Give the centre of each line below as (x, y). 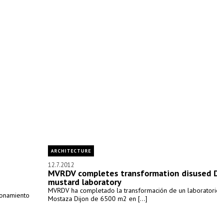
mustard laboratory (85, 182)
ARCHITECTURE (71, 151)
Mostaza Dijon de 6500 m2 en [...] (98, 199)
